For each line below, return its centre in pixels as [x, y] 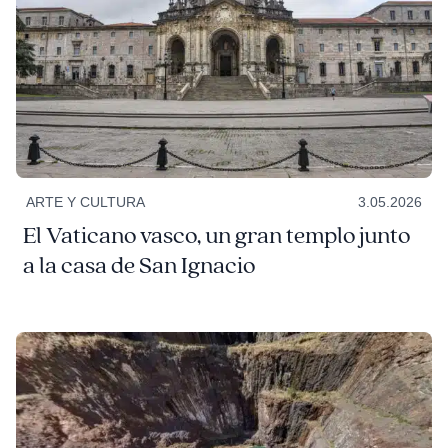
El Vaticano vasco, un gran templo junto [216, 235]
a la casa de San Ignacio [138, 265]
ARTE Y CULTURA [85, 201]
